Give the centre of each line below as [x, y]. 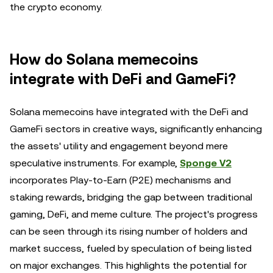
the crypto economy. [56, 7]
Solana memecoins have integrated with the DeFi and [129, 112]
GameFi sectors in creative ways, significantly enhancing [136, 129]
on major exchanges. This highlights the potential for [128, 265]
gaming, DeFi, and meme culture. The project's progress [134, 214]
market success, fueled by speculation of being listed [131, 248]
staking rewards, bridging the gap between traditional [131, 197]
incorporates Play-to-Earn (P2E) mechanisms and [120, 180]
